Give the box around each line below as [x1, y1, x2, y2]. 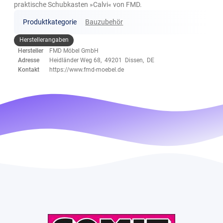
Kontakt [18, 66, 40, 73]
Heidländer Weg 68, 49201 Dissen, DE [49, 56, 155, 64]
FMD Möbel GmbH [49, 47, 99, 54]
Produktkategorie [22, 17, 77, 26]
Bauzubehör [85, 17, 123, 26]
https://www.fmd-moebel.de [49, 66, 124, 73]
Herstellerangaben [19, 36, 69, 44]
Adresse [18, 56, 40, 64]
